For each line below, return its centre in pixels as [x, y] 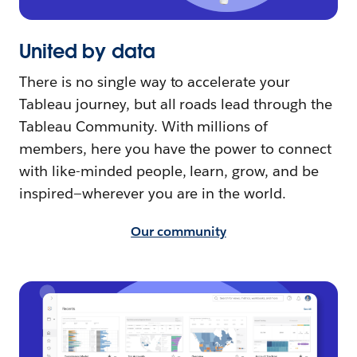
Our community [178, 231]
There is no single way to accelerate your [155, 81]
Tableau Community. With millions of [144, 126]
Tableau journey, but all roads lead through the [176, 104]
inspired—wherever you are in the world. [153, 193]
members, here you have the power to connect [176, 148]
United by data [87, 51]
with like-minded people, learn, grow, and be [169, 171]
